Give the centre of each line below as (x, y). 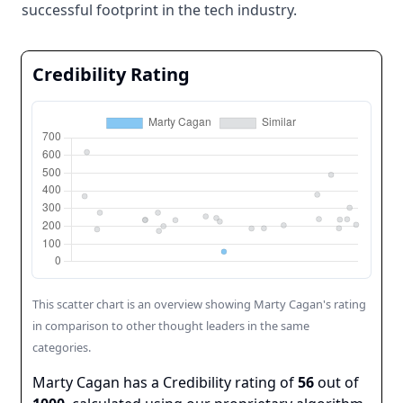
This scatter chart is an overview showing (143, 304)
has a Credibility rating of (209, 382)
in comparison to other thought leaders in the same (171, 326)
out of (336, 382)
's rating (345, 304)
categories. (62, 347)
